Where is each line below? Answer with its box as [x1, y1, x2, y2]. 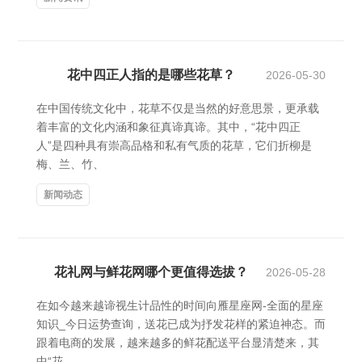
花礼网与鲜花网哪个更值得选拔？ [54, 265, 248, 279]
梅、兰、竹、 [36, 158, 104, 170]
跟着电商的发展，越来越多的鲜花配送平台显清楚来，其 [36, 336, 319, 349]
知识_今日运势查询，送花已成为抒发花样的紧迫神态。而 [36, 318, 326, 330]
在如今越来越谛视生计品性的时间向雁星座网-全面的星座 [36, 299, 323, 312]
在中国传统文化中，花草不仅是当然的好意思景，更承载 [36, 102, 319, 115]
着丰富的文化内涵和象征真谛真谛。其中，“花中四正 [36, 120, 301, 133]
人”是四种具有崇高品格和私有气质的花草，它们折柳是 [36, 139, 312, 152]
